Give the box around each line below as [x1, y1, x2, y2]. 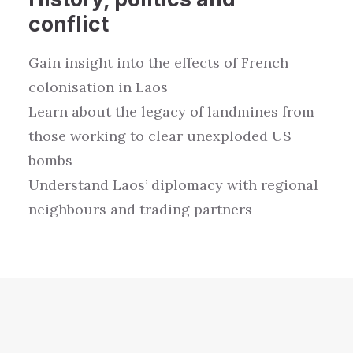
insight [61, 54, 117, 72]
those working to [28, 127, 144, 145]
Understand [28, 176, 109, 194]
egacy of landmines [146, 102, 278, 121]
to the [130, 54, 170, 72]
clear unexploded [148, 127, 268, 145]
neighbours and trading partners [28, 200, 252, 218]
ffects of [182, 54, 237, 72]
